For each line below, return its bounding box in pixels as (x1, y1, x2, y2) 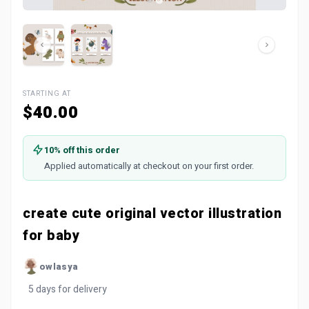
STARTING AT (23, 89, 71, 99)
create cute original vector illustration (23, 203, 281, 223)
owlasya (39, 259, 79, 273)
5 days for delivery (28, 282, 107, 297)
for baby (23, 226, 79, 246)
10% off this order (44, 143, 121, 157)
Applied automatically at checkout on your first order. (44, 159, 255, 172)
